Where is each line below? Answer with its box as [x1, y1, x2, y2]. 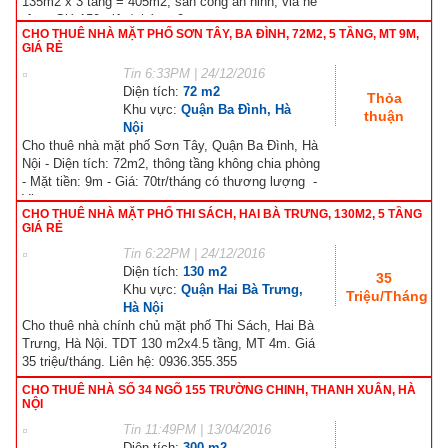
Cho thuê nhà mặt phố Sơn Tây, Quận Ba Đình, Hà [22, 137, 318, 153]
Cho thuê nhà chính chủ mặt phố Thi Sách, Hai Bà [22, 317, 314, 333]
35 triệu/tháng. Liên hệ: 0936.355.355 [22, 353, 237, 369]
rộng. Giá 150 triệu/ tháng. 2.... [22, 11, 200, 27]
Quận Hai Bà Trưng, [181, 281, 303, 297]
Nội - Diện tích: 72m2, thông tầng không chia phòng [22, 155, 320, 171]
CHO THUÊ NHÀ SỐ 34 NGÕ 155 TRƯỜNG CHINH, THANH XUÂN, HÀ [22, 382, 416, 397]
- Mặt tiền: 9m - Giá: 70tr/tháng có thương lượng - [22, 173, 317, 189]
